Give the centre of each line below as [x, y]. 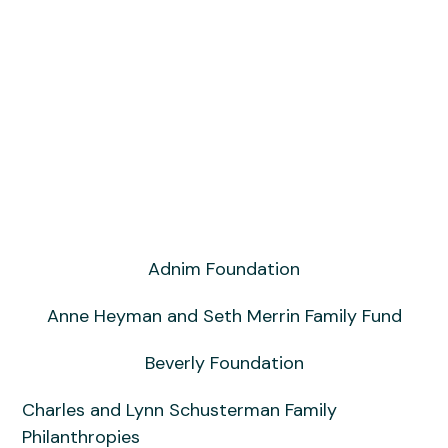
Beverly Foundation [224, 362]
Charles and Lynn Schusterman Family [180, 409]
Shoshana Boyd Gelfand [115, 41]
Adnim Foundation [224, 268]
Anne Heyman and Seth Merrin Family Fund [224, 315]
